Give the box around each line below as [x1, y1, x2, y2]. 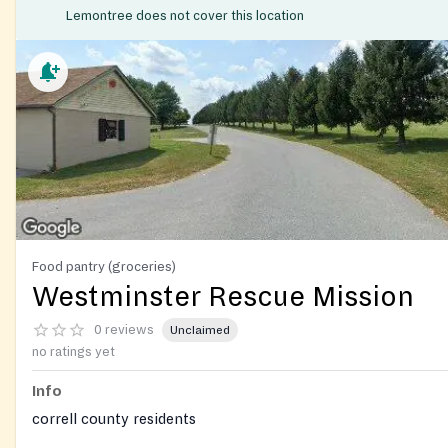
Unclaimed [170, 323, 230, 337]
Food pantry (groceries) [32, 259, 176, 275]
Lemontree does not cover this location [66, 9, 304, 24]
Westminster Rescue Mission [32, 282, 414, 313]
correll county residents [32, 411, 196, 428]
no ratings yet [32, 345, 115, 360]
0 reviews [94, 322, 154, 337]
